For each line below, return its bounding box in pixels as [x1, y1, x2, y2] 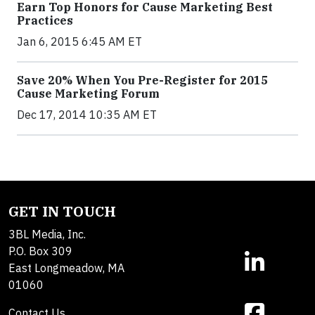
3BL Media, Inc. [8, 227, 86, 241]
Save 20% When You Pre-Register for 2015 [17, 73, 268, 87]
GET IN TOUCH [8, 202, 116, 221]
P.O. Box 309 [8, 244, 72, 258]
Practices [17, 13, 73, 27]
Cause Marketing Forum [17, 86, 160, 101]
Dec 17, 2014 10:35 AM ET [17, 108, 157, 122]
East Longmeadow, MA [8, 261, 124, 275]
